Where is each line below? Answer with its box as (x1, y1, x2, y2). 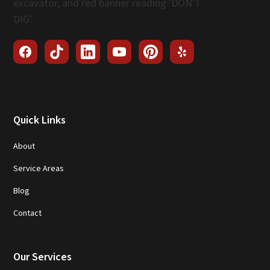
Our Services (13, 249, 72, 265)
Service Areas (13, 162, 64, 175)
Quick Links (13, 112, 66, 128)
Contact (13, 207, 42, 219)
